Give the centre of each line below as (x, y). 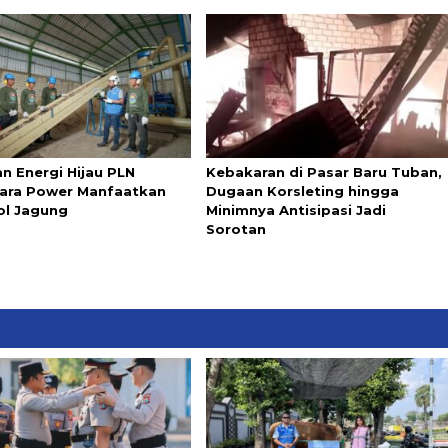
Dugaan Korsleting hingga (302, 191)
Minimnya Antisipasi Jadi (295, 210)
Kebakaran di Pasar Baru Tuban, (323, 172)
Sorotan (235, 229)
